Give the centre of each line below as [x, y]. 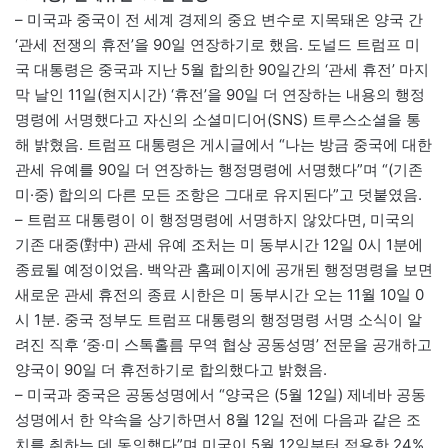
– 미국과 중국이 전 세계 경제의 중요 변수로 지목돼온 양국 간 [219, 20]
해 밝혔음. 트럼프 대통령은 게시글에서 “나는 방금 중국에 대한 [223, 145]
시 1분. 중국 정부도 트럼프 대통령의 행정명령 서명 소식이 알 [218, 320]
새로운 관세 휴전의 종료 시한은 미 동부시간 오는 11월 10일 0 [219, 295]
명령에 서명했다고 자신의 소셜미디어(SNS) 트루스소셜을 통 [218, 120]
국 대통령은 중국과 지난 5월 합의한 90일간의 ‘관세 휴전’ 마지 [222, 70]
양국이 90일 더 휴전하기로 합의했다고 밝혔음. [171, 370]
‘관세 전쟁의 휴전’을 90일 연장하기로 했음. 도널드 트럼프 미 [217, 45]
